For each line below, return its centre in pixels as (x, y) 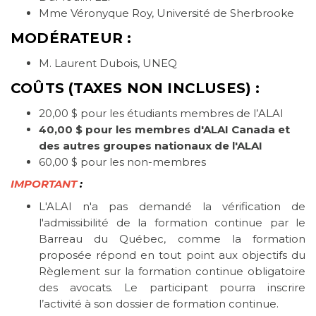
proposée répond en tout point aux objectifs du (172, 255)
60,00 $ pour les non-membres (122, 162)
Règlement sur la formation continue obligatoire (172, 272)
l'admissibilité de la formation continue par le (172, 223)
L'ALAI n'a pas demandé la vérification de (172, 207)
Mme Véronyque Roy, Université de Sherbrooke (166, 13)
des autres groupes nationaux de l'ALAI (151, 146)
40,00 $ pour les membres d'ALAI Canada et (164, 130)
